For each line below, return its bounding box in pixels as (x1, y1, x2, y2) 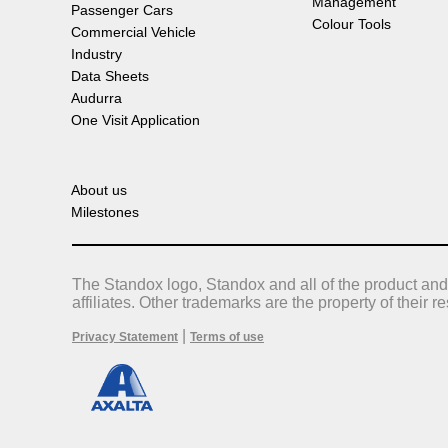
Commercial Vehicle (71, 24, 196, 40)
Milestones (71, 204, 139, 220)
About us (71, 182, 127, 198)
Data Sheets (71, 68, 149, 84)
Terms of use (190, 330, 264, 344)
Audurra (71, 90, 122, 106)
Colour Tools (312, 16, 392, 32)
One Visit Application (71, 112, 200, 128)
